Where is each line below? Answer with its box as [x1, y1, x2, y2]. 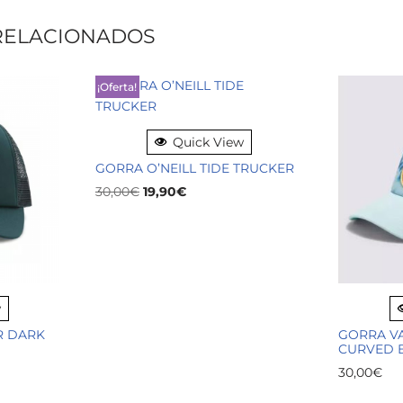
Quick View [172, 134, 244, 151]
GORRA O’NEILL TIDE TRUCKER [94, 160, 294, 177]
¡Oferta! [97, 79, 138, 94]
